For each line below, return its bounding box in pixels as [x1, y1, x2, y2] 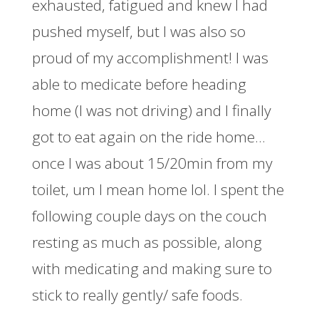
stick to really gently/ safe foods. [31, 284, 243, 305]
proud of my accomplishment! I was [31, 47, 268, 68]
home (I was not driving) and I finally [31, 100, 271, 120]
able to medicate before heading [31, 73, 246, 94]
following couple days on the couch [31, 205, 267, 226]
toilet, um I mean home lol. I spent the [31, 179, 284, 199]
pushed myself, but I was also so [31, 21, 246, 41]
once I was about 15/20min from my [31, 152, 273, 173]
